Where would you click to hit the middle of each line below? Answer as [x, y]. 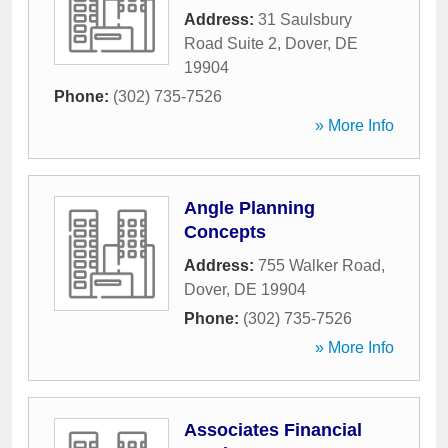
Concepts [225, 232]
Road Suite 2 [230, 43]
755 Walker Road [319, 265]
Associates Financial [273, 430]
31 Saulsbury [305, 19]
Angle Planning [249, 208]
